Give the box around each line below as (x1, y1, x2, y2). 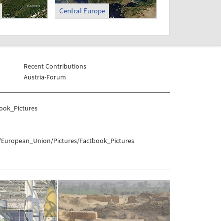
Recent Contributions (23, 61, 86, 71)
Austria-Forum (23, 72, 66, 81)
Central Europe (59, 6, 105, 16)
